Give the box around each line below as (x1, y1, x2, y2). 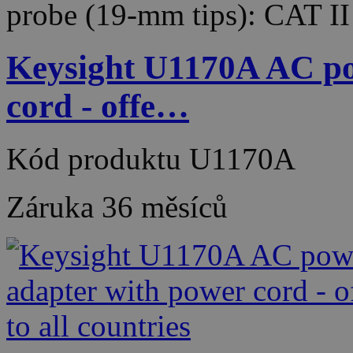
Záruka (6, 189, 102, 224)
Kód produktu (6, 141, 189, 176)
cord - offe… (6, 87, 189, 124)
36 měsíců (102, 189, 228, 224)
